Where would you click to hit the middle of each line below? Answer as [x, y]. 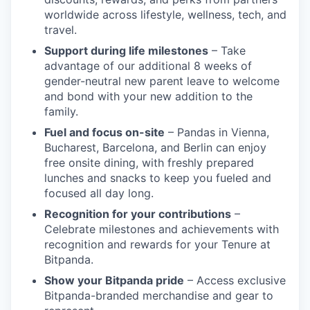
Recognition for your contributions [138, 214]
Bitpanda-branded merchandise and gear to [159, 296]
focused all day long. [99, 193]
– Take [227, 51]
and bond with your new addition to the [148, 97]
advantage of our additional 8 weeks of [148, 66]
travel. [61, 30]
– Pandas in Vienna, [217, 133]
